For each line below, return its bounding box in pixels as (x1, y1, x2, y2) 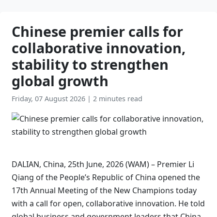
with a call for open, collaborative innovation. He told (12, 198, 205, 209)
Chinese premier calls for (12, 22, 183, 41)
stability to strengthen (12, 55, 169, 74)
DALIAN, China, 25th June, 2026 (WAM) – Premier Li (12, 159, 194, 170)
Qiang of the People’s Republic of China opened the (12, 172, 200, 183)
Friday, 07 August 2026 (12, 94, 87, 103)
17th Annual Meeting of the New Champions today (12, 185, 197, 196)
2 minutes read (93, 94, 142, 103)
